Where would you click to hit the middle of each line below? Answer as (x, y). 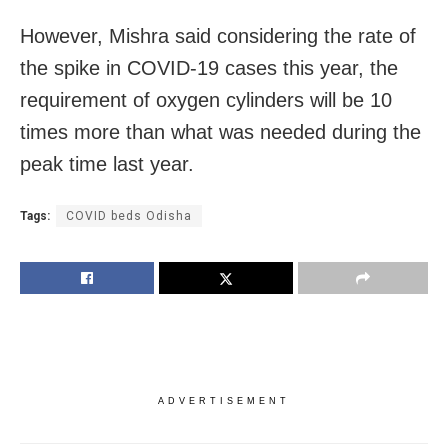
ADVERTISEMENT (224, 400)
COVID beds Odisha (129, 215)
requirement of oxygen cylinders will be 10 (206, 99)
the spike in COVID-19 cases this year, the (209, 67)
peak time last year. (107, 163)
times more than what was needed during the (220, 131)
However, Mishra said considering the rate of (218, 35)
